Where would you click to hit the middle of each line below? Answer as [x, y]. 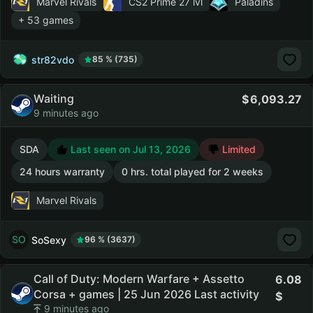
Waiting [54, 99]
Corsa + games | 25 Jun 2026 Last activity [146, 294]
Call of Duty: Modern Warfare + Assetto [139, 279]
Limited [238, 149]
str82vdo [53, 59]
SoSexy [49, 240]
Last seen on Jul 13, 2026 [129, 149]
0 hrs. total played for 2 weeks [192, 172]
